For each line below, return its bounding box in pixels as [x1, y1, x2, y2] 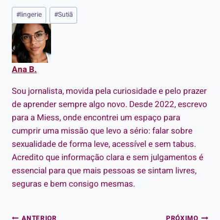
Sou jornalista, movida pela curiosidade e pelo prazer [12, 84, 207, 97]
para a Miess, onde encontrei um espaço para [12, 111, 180, 124]
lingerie [20, 10, 42, 20]
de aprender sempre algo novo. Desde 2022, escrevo [12, 98, 207, 110]
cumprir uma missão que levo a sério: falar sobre [12, 124, 192, 137]
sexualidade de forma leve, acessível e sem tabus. [12, 137, 196, 150]
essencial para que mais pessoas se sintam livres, [12, 164, 196, 177]
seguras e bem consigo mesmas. [12, 177, 135, 190]
